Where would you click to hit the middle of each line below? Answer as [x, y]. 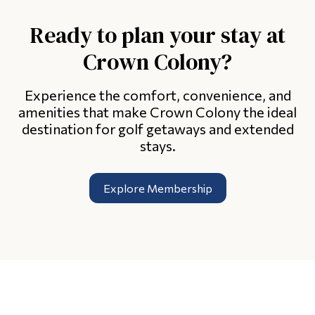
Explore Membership [157, 188]
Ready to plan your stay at [157, 36]
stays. [157, 146]
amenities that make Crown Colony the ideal [157, 112]
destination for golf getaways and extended [157, 129]
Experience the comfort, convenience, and [157, 95]
